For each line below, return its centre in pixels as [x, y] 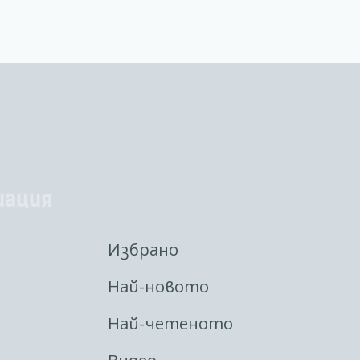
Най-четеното [170, 324]
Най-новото [158, 287]
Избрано [143, 250]
